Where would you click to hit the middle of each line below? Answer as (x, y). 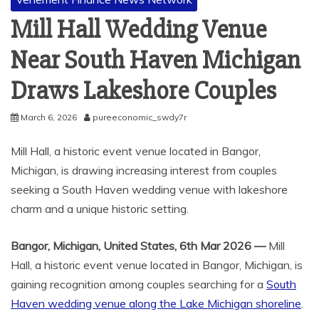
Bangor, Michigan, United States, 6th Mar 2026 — (138, 245)
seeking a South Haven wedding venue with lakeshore (149, 189)
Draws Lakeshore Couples (143, 91)
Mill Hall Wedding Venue (138, 30)
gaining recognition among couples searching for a (138, 284)
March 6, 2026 (49, 117)
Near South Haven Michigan (156, 60)
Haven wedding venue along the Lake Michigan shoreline (156, 303)
